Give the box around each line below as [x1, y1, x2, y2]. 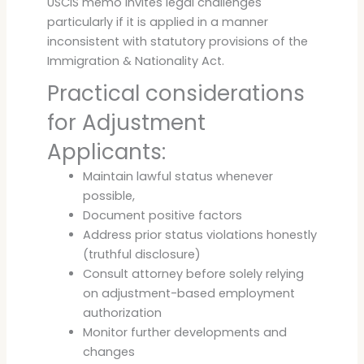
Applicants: [46, 136, 166, 167]
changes [82, 343, 135, 360]
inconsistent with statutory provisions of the [46, 32, 308, 50]
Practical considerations [46, 78, 305, 108]
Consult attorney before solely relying [82, 265, 304, 282]
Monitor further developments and [82, 323, 287, 340]
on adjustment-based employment [82, 284, 295, 301]
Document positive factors [82, 206, 242, 223]
